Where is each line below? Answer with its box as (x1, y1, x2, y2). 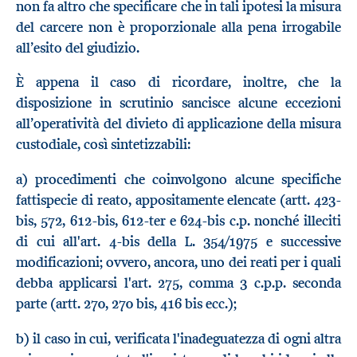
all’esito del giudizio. (16, 38, 139, 57)
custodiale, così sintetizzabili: (16, 135, 190, 154)
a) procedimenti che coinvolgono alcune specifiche (16, 171, 341, 189)
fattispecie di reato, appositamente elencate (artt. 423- (16, 191, 341, 210)
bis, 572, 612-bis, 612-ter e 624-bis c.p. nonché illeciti (16, 212, 341, 230)
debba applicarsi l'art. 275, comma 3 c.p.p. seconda (16, 274, 341, 292)
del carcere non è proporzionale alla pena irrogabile (16, 18, 341, 36)
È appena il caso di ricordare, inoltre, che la (16, 73, 341, 92)
